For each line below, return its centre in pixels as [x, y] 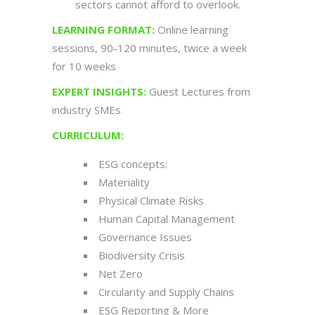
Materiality [124, 182]
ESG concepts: [133, 164]
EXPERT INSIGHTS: [99, 92]
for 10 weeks [84, 66]
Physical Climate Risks [151, 201]
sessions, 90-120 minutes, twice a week [149, 48]
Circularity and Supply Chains [166, 292]
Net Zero [121, 274]
